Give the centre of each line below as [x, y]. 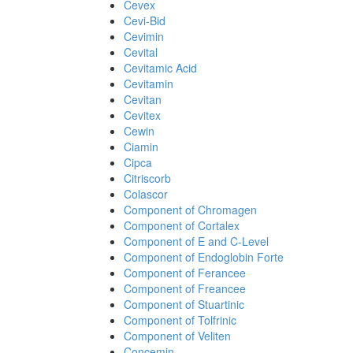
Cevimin [144, 36]
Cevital [141, 52]
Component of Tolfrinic [180, 320]
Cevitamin [149, 84]
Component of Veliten [177, 336]
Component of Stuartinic [184, 304]
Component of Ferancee [185, 273]
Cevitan [143, 99]
